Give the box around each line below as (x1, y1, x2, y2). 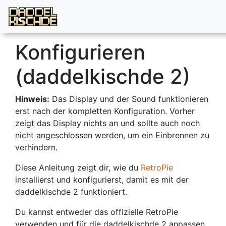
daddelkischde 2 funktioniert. (15, 187, 127, 197)
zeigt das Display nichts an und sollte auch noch (15, 118, 200, 128)
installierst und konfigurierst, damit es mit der (15, 175, 189, 185)
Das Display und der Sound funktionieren (49, 94, 208, 104)
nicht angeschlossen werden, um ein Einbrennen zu (15, 130, 209, 140)
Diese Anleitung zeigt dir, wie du (15, 162, 141, 173)
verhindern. (15, 142, 58, 152)
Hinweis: (15, 94, 49, 104)
